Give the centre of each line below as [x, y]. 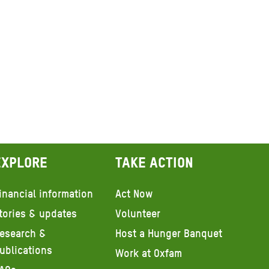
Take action [155, 163]
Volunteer [138, 214]
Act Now [134, 194]
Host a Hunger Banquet [169, 234]
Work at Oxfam [149, 253]
